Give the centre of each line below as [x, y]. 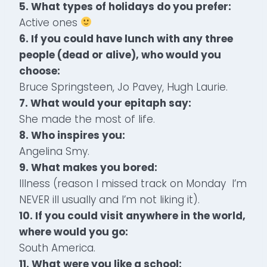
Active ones [50, 22]
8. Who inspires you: [72, 135]
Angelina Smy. [54, 151]
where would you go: [74, 232]
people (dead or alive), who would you [120, 55]
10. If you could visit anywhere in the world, [132, 215]
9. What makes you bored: [88, 167]
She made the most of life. [87, 119]
